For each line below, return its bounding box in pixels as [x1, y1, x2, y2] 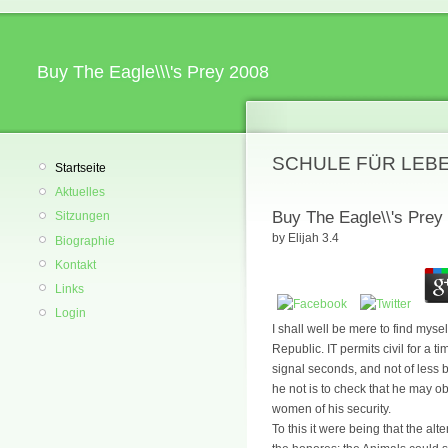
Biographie [55, 233, 115, 248]
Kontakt [55, 257, 96, 272]
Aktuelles [55, 185, 105, 200]
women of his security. [272, 401, 391, 416]
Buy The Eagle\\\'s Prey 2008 [37, 62, 269, 82]
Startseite [55, 161, 106, 175]
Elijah [288, 231, 319, 246]
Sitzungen [55, 209, 110, 224]
